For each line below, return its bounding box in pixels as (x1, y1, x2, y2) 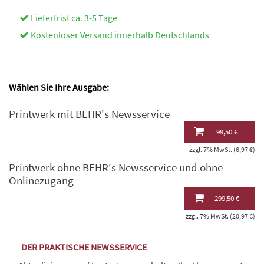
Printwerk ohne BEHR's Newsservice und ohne (9, 161, 223, 174)
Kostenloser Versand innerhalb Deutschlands (30, 29, 209, 41)
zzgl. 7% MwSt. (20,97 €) (186, 212, 255, 220)
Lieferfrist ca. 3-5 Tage (30, 12, 117, 24)
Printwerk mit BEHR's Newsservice (9, 107, 170, 121)
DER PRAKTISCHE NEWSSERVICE (21, 241, 147, 253)
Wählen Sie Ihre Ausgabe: (9, 81, 109, 93)
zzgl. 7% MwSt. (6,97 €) (189, 145, 255, 154)
